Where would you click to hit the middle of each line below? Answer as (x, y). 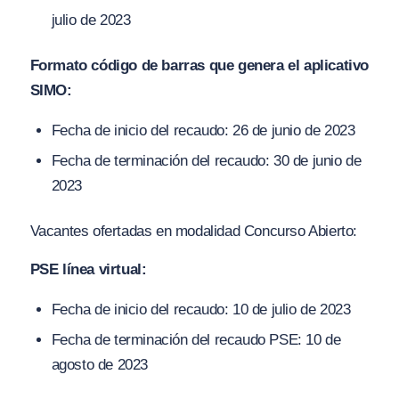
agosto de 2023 (99, 365)
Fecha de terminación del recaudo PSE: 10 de (196, 340)
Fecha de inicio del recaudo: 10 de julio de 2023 (201, 310)
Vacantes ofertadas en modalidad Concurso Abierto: (193, 232)
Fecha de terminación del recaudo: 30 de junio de (206, 161)
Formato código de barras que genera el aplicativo (199, 65)
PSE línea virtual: (88, 269)
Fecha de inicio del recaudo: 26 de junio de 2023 (203, 131)
